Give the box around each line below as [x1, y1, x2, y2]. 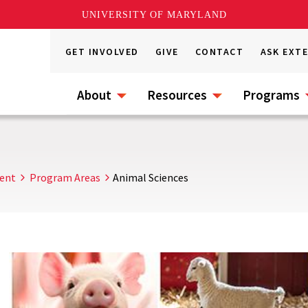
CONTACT [195, 45, 244, 58]
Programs [243, 87, 300, 103]
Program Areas [30, 170, 100, 184]
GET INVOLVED [65, 45, 139, 58]
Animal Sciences [113, 170, 188, 184]
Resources [147, 87, 207, 103]
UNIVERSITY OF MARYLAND [81, 9, 227, 20]
